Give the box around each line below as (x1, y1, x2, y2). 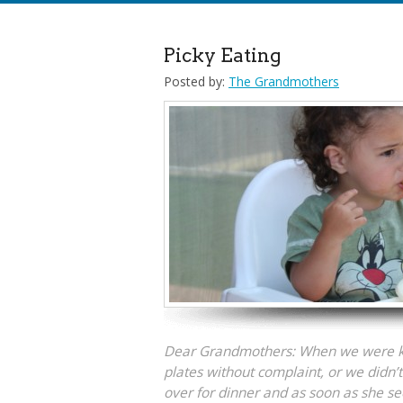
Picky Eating (164, 44, 282, 67)
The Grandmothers (228, 73, 339, 90)
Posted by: (164, 73, 225, 90)
